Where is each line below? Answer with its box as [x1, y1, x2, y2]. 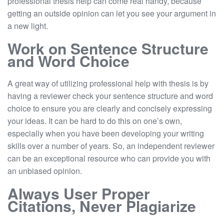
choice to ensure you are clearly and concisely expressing [7, 102, 212, 114]
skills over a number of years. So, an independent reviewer [7, 139, 214, 151]
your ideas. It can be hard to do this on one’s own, [7, 114, 182, 126]
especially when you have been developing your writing [7, 127, 204, 139]
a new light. [7, 19, 48, 31]
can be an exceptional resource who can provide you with [7, 152, 210, 164]
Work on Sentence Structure [7, 37, 208, 59]
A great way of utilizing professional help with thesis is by [7, 77, 208, 89]
